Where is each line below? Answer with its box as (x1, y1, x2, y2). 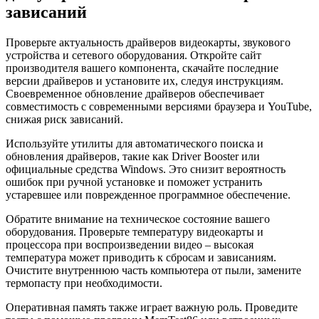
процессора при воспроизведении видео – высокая (6, 238, 253, 251)
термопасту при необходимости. (6, 276, 162, 289)
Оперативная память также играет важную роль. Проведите (6, 300, 298, 313)
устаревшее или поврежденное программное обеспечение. (6, 188, 291, 201)
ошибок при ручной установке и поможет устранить (6, 175, 262, 188)
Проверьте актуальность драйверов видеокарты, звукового (6, 36, 291, 48)
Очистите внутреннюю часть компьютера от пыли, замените (6, 263, 301, 276)
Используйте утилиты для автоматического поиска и (6, 137, 263, 150)
